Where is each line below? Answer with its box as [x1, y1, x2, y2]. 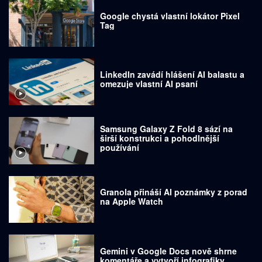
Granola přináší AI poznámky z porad [100, 186, 248, 198]
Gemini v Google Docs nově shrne [100, 244, 237, 257]
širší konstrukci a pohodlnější [100, 132, 220, 144]
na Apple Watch [100, 195, 164, 208]
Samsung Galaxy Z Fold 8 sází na [100, 122, 233, 135]
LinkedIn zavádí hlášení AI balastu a [100, 68, 245, 81]
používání [100, 141, 140, 153]
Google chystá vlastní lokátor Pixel [100, 9, 240, 22]
